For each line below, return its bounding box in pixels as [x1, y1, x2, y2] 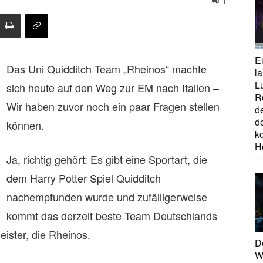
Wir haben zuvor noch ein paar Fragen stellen [6, 99, 220, 114]
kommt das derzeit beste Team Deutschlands [6, 208, 217, 223]
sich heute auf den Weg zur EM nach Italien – [6, 80, 219, 95]
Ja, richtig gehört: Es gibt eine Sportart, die [6, 151, 207, 167]
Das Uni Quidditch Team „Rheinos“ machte [6, 61, 207, 76]
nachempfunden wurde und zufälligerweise [6, 189, 207, 204]
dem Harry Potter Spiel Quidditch [6, 170, 161, 186]
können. [6, 117, 44, 133]
